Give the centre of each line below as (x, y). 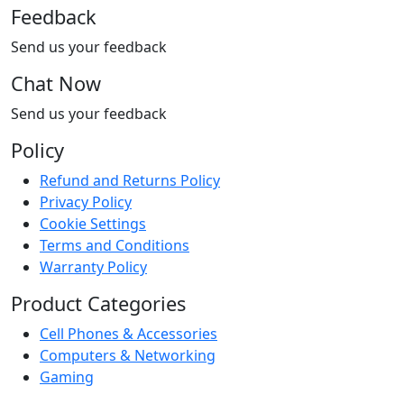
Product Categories (98, 304)
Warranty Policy (93, 267)
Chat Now (56, 84)
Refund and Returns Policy (130, 181)
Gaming (67, 377)
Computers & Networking (128, 356)
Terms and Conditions (115, 246)
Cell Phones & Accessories (129, 334)
